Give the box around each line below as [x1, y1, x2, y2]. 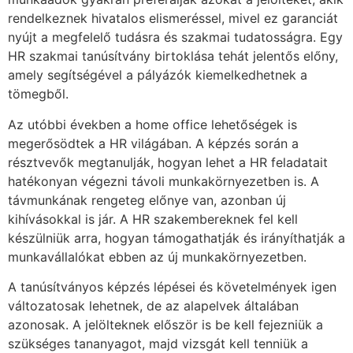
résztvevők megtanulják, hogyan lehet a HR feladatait [8, 154, 328, 170]
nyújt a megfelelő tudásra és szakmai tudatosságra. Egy [8, 29, 343, 46]
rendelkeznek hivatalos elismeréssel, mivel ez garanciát [8, 10, 338, 27]
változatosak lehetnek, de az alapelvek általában [8, 297, 299, 314]
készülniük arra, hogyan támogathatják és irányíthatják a [8, 229, 345, 246]
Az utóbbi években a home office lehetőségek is [8, 116, 297, 132]
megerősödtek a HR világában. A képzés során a [8, 135, 299, 151]
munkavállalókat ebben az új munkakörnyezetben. [8, 248, 307, 265]
